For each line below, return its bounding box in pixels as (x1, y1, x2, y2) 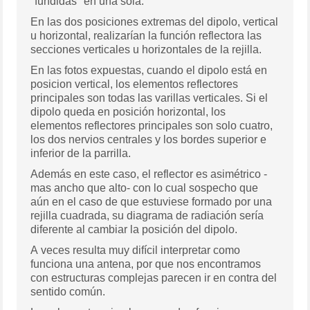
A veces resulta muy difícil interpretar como (30, 244, 241, 257)
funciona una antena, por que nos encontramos (30, 258, 262, 271)
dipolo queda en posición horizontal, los (30, 106, 226, 118)
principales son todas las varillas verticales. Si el (30, 92, 268, 104)
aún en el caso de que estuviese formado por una (30, 196, 273, 208)
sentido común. (30, 286, 106, 298)
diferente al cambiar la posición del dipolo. (30, 224, 238, 236)
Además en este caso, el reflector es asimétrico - (30, 168, 268, 181)
